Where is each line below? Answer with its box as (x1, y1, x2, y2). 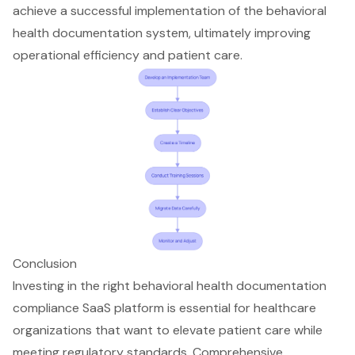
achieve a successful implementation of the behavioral (13, 2, 326, 20)
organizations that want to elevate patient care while (13, 321, 323, 338)
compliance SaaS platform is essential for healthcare (13, 299, 316, 316)
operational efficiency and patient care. (13, 47, 242, 64)
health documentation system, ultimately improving (13, 25, 311, 42)
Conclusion (13, 254, 77, 272)
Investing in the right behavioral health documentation (13, 277, 326, 294)
